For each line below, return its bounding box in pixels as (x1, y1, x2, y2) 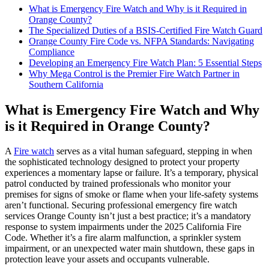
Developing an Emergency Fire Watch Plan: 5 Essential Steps (29, 57, 262, 68)
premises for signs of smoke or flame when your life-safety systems (5, 189, 258, 200)
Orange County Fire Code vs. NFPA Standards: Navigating (29, 35, 254, 46)
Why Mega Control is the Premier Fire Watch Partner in (29, 68, 240, 79)
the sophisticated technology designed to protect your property (5, 157, 240, 168)
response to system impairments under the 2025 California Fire (5, 222, 241, 232)
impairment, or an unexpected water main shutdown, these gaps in (5, 243, 255, 254)
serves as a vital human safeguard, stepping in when (54, 146, 252, 157)
